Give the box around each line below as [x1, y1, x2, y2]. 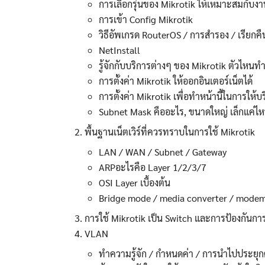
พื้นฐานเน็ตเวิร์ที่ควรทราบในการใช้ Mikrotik [84, 125, 255, 138]
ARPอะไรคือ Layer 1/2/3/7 [98, 160, 206, 173]
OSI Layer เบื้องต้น [98, 176, 170, 189]
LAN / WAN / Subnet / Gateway [98, 145, 227, 158]
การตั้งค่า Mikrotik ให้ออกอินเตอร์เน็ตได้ [98, 74, 253, 87]
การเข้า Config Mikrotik [98, 12, 193, 25]
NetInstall [98, 43, 140, 56]
